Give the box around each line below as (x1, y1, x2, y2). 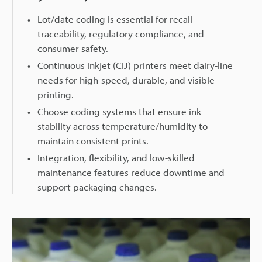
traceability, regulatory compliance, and (37, 27, 204, 40)
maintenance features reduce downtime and (37, 166, 225, 178)
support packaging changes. (37, 181, 157, 193)
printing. (37, 88, 74, 101)
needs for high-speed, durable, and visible (37, 74, 215, 86)
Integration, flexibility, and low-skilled (37, 151, 195, 164)
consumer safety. (37, 42, 108, 54)
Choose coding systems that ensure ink (37, 105, 201, 118)
